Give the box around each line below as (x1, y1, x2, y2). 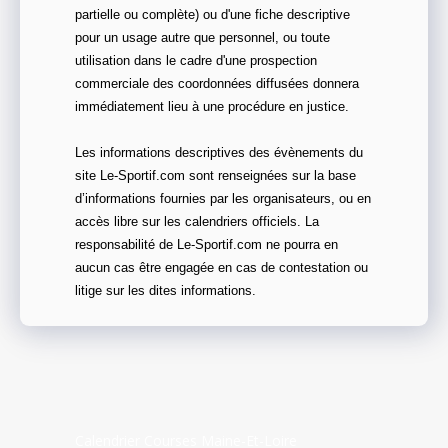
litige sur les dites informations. (75, 284, 256, 299)
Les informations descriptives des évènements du (75, 146, 363, 161)
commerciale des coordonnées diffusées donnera (75, 77, 359, 92)
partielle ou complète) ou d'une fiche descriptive (75, 8, 350, 23)
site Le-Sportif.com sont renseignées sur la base (75, 169, 356, 184)
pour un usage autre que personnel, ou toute (75, 31, 330, 46)
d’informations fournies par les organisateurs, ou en (75, 192, 371, 207)
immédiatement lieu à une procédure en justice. (75, 100, 349, 115)
